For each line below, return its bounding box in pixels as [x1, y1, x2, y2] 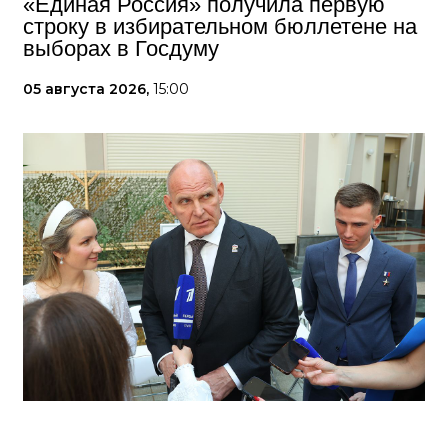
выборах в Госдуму [23, 36, 219, 61]
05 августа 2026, [23, 80, 153, 98]
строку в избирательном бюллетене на [23, 14, 417, 39]
